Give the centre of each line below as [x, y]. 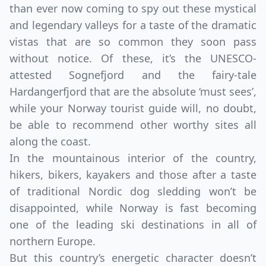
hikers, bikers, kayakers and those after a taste [133, 175]
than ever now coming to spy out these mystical [133, 8]
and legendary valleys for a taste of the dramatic [133, 25]
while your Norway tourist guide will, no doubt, [133, 108]
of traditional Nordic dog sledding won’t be [133, 191]
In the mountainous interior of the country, [133, 158]
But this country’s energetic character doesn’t [133, 258]
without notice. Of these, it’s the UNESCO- [133, 58]
